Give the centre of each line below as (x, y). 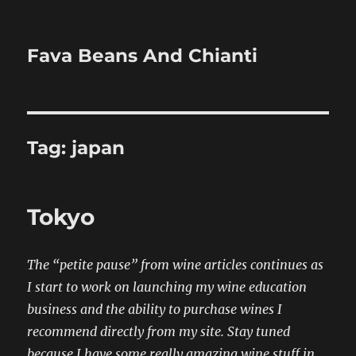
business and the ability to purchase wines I (155, 309)
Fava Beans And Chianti (143, 56)
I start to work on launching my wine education (167, 287)
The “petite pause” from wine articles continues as (176, 265)
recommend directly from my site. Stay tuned (159, 331)
